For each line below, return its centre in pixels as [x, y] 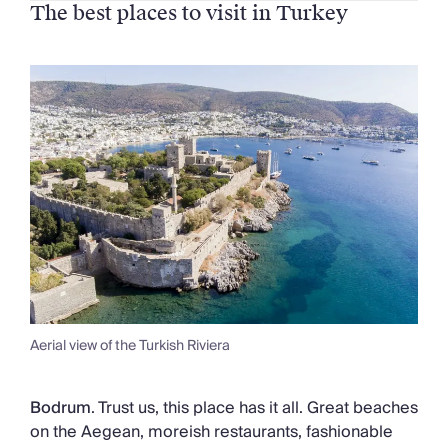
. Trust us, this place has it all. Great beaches [254, 407]
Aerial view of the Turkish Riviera [130, 345]
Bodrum [60, 407]
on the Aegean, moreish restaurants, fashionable [211, 431]
